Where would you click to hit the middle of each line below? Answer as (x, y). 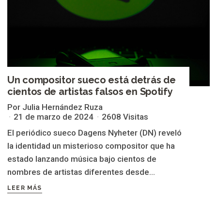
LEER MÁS (25, 188)
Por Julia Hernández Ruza (55, 107)
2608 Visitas (125, 117)
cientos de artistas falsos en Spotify (90, 92)
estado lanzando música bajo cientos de (82, 159)
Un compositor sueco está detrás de (92, 80)
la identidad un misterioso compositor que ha (91, 146)
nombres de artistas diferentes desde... (81, 172)
